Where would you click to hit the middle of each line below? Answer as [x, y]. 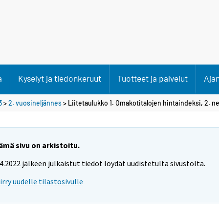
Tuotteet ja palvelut [153, 78]
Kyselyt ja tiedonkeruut [60, 78]
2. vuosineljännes [35, 103]
